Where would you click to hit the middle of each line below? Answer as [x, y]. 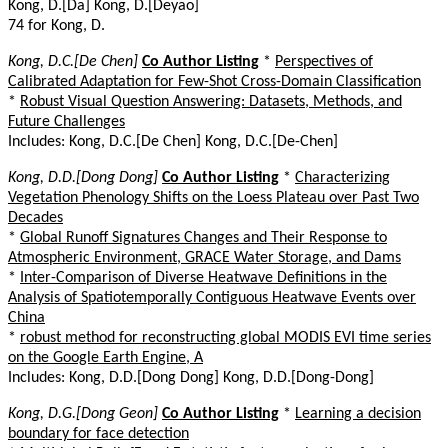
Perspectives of [324, 61]
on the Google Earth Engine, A [105, 357]
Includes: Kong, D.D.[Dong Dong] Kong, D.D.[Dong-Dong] [191, 377]
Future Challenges [66, 121]
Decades [35, 217]
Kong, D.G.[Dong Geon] [83, 413]
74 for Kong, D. [56, 25]
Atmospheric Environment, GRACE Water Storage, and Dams [204, 257]
